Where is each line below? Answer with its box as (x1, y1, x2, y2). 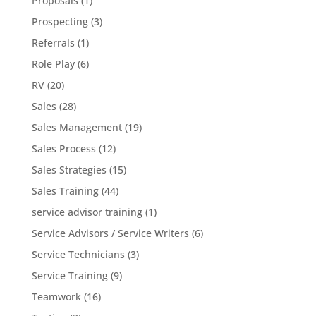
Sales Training (31, 183, 99, 197)
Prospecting (31, 14, 88, 28)
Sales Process (31, 141, 96, 155)
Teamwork (31, 289, 81, 303)
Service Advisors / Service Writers (31, 226, 189, 240)
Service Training (31, 268, 108, 282)
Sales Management (31, 120, 122, 134)
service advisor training (31, 205, 142, 219)
